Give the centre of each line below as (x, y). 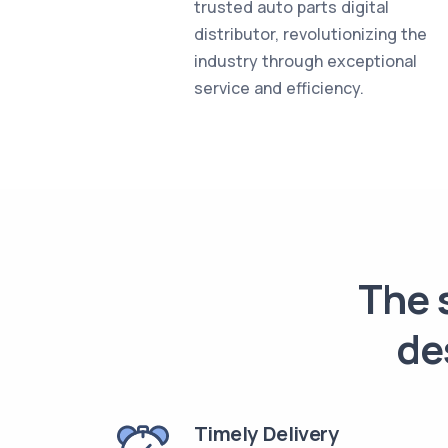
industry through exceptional (305, 61)
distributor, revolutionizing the (310, 34)
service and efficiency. (279, 88)
